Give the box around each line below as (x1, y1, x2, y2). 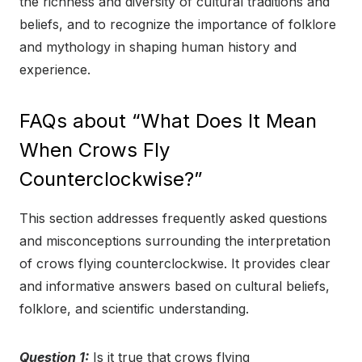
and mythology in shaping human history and (19, 39, 297, 56)
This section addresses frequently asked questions (19, 210, 327, 227)
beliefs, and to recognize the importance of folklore (19, 16, 336, 33)
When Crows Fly (19, 138, 170, 162)
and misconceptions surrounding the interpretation (19, 233, 330, 250)
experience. (19, 61, 90, 78)
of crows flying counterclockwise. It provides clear (19, 255, 330, 272)
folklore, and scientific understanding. (19, 301, 249, 318)
